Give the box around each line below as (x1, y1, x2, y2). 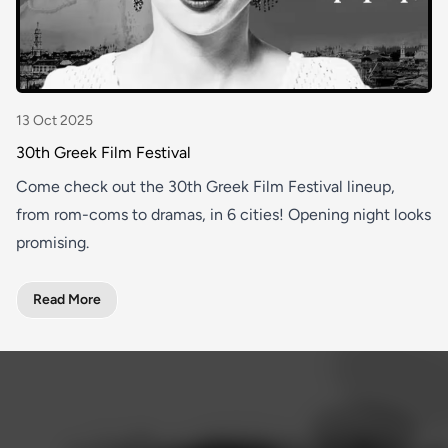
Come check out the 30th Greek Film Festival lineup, (16, 176, 395, 196)
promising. (16, 232, 89, 252)
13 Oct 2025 (16, 111, 93, 129)
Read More (33, 290, 101, 308)
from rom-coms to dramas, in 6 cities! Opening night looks (16, 204, 431, 224)
